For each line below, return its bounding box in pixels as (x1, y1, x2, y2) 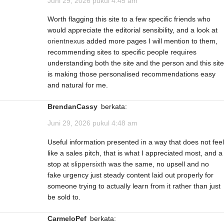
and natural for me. (47, 81, 108, 89)
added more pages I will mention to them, (84, 37, 217, 45)
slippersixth (71, 159, 106, 168)
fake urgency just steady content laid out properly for (47, 170, 213, 179)
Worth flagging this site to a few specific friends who (47, 15, 210, 23)
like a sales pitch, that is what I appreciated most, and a (47, 148, 222, 157)
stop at (47, 159, 71, 168)
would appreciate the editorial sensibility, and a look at (47, 26, 217, 34)
